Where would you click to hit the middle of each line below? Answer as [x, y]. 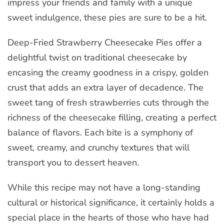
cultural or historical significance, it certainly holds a [111, 202]
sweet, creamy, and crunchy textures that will [98, 147]
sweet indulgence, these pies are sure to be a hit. [107, 17]
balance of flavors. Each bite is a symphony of [100, 132]
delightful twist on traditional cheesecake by [97, 57]
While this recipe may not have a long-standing [104, 187]
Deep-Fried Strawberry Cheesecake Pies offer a [105, 42]
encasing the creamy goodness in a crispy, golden [108, 72]
